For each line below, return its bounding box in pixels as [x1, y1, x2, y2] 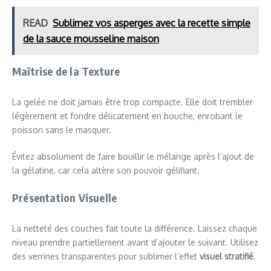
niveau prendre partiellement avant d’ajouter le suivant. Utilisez [12, 237, 258, 247]
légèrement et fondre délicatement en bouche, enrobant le [12, 110, 243, 121]
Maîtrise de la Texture [12, 64, 120, 78]
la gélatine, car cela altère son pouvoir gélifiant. [12, 165, 200, 175]
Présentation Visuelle [12, 190, 117, 204]
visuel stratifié [200, 250, 253, 261]
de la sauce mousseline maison [23, 32, 159, 45]
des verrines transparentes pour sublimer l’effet [12, 250, 200, 261]
